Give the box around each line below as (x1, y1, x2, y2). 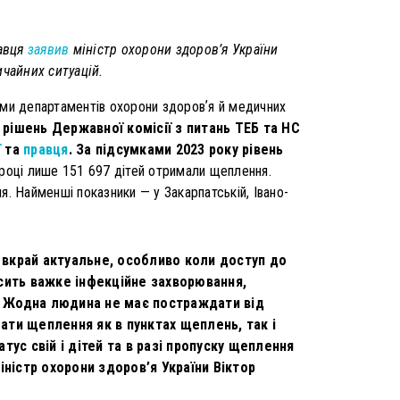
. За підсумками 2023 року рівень (68, 141, 284, 159)
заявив (27, 41, 70, 59)
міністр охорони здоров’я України (69, 41, 279, 59)
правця (23, 141, 69, 159)
